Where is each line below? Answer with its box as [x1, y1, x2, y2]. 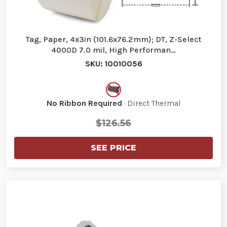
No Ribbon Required [46, 98, 122, 108]
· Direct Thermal [122, 98, 181, 108]
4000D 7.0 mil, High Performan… [51, 45, 176, 55]
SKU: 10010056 [85, 58, 142, 68]
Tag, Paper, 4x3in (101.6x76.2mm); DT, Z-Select [26, 34, 201, 44]
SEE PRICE [91, 142, 136, 153]
